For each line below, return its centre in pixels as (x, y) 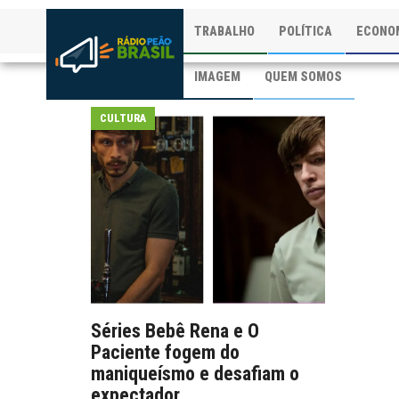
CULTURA (123, 118)
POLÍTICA (306, 31)
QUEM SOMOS (304, 77)
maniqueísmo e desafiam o (195, 374)
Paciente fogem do (165, 352)
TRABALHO (225, 31)
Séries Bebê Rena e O (175, 331)
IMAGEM (218, 77)
